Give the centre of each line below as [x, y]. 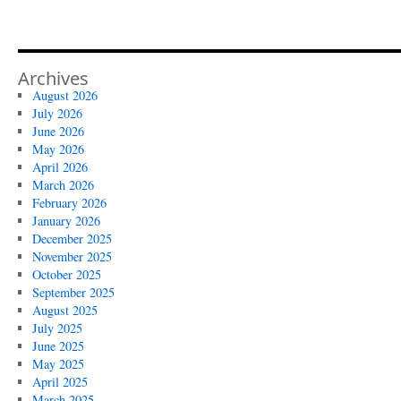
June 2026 [58, 131]
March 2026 [63, 185]
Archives [53, 78]
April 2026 [60, 167]
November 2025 [72, 256]
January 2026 [66, 221]
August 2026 [64, 95]
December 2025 [72, 239]
